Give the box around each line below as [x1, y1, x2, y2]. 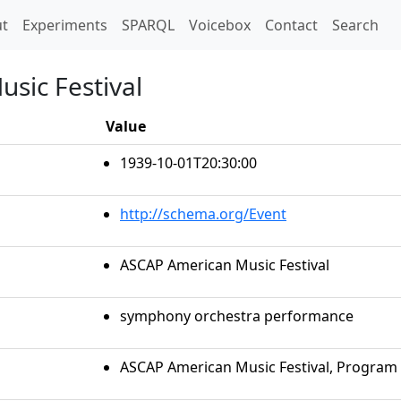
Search [332, 15, 379, 35]
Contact [265, 15, 318, 35]
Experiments [22, 15, 107, 35]
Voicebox [189, 15, 251, 35]
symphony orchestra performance [120, 306, 354, 326]
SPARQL [122, 15, 175, 35]
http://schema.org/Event [120, 204, 286, 224]
